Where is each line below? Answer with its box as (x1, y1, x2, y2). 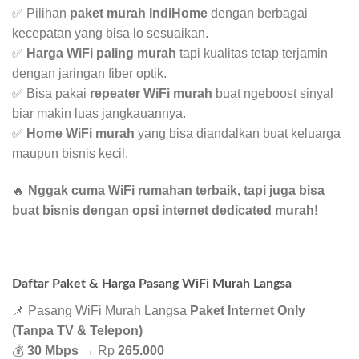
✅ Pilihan (12, 6, 70, 21)
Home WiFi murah (26, 127, 135, 141)
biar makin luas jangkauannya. (12, 107, 186, 121)
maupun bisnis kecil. (12, 147, 128, 161)
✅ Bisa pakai (12, 87, 90, 101)
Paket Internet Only (190, 303, 305, 317)
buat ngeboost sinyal (212, 87, 333, 101)
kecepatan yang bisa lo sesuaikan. (12, 26, 208, 41)
